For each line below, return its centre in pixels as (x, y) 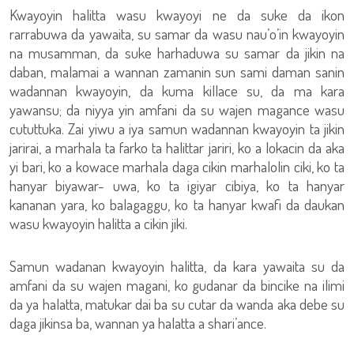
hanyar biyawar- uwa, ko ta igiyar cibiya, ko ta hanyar (177, 185)
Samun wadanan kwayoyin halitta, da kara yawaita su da (177, 266)
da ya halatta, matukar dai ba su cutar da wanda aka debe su (177, 304)
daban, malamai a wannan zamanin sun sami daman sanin (177, 72)
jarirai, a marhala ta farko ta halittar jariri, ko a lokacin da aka (177, 147)
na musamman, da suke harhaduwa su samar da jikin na (177, 53)
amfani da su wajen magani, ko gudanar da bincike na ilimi (177, 285)
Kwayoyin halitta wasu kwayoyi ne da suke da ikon (177, 15)
